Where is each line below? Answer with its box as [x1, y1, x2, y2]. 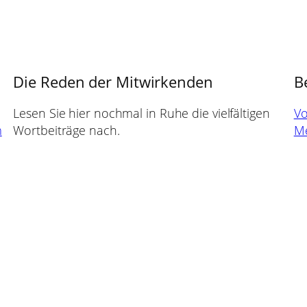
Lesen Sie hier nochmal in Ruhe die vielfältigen [13, 105, 270, 122]
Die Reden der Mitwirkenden [13, 71, 213, 93]
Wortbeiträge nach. [13, 122, 120, 139]
